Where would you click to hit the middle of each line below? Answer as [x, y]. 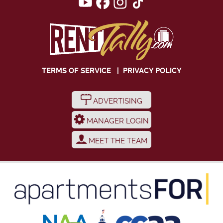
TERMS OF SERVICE [76, 70]
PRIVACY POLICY [152, 70]
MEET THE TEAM [117, 141]
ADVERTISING [117, 101]
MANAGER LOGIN [117, 121]
